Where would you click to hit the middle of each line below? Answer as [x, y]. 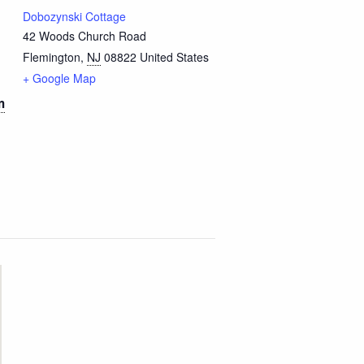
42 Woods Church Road [84, 35]
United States [174, 56]
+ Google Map [59, 78]
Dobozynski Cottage [74, 16]
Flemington [51, 56]
